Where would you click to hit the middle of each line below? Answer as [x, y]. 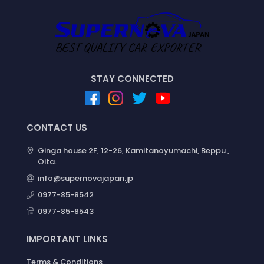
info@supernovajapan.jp [85, 179]
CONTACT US [57, 128]
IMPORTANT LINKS [67, 239]
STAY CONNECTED [132, 79]
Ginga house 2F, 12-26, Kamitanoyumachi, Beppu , [133, 151]
